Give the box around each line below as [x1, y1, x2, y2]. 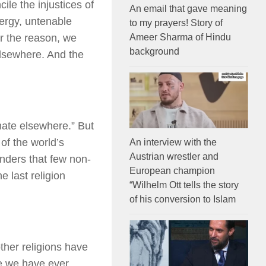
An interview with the [129, 137, 217, 147]
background [129, 46, 179, 56]
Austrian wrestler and [129, 151, 218, 161]
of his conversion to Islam [129, 194, 236, 204]
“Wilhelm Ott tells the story [129, 179, 239, 190]
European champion [129, 165, 215, 176]
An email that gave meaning [129, 3, 247, 14]
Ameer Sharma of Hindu [129, 31, 231, 42]
